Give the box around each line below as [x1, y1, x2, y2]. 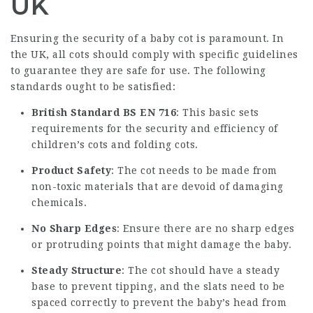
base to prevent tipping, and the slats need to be [31, 280, 285, 292]
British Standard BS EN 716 [31, 106, 176, 118]
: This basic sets [176, 106, 259, 118]
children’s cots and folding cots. [31, 138, 198, 150]
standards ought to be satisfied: [10, 80, 175, 92]
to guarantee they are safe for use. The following [10, 64, 266, 76]
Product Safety [31, 164, 111, 176]
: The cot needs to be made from [111, 164, 277, 176]
